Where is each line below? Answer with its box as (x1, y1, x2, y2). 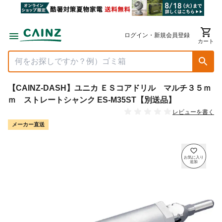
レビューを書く (172, 109, 214, 116)
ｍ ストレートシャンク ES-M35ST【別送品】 (8, 96, 176, 104)
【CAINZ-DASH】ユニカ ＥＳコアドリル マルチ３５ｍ (8, 84, 211, 92)
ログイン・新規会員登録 (124, 31, 190, 39)
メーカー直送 (12, 121, 45, 128)
